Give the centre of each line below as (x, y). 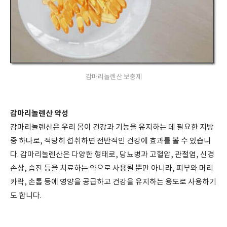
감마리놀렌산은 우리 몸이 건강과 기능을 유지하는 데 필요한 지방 (112, 127)
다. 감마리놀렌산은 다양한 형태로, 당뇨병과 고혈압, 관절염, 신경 (112, 155)
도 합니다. (26, 196)
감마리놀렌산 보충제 (113, 78)
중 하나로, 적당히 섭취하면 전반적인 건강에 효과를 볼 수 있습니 (110, 141)
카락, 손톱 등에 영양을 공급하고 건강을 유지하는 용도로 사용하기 (113, 182)
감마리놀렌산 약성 (39, 113)
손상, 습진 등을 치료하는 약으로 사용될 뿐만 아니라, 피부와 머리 (112, 168)
